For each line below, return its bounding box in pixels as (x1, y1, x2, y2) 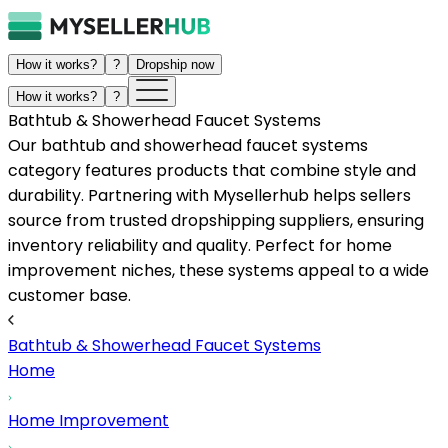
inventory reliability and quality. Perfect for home (8, 234, 392, 257)
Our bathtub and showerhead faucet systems (8, 134, 368, 157)
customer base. (8, 284, 131, 307)
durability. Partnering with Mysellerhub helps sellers (8, 184, 411, 207)
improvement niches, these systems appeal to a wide (8, 259, 429, 282)
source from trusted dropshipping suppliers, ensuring (8, 209, 424, 232)
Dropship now (136, 57, 214, 72)
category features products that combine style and (8, 159, 416, 182)
